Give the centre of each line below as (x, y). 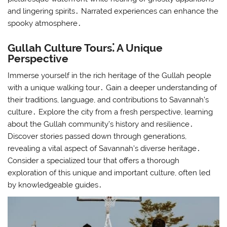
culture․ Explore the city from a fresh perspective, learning (110, 112)
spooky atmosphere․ (45, 24)
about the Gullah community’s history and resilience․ (101, 124)
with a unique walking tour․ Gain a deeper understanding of (112, 88)
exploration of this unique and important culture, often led (109, 173)
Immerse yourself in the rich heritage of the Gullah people (110, 76)
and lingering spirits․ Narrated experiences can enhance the (113, 11)
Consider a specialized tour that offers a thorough (94, 161)
